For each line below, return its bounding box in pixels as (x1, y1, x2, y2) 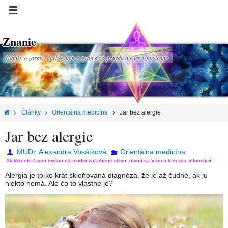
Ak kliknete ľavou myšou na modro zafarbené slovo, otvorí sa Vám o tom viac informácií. (6, 158, 213, 164)
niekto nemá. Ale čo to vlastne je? (5, 179, 113, 188)
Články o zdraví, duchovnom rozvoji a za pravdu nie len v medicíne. (6, 53, 169, 62)
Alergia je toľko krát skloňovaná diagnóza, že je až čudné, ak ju (5, 171, 208, 180)
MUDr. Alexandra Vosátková (17, 148, 107, 156)
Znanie (3, 33, 36, 50)
